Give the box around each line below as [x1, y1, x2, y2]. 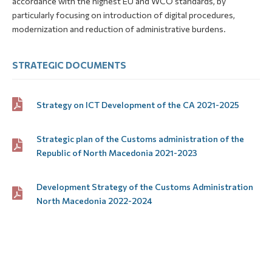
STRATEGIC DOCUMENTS [12, 59, 126, 70]
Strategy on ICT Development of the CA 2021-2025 [36, 99, 239, 110]
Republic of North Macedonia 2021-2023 [36, 147, 197, 158]
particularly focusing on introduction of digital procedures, [12, 9, 235, 20]
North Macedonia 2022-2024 [36, 195, 152, 206]
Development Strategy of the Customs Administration [36, 181, 253, 192]
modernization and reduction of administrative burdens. [12, 23, 226, 34]
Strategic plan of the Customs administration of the [36, 133, 244, 144]
